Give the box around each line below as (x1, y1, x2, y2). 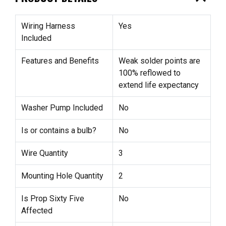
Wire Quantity (21, 148, 68, 158)
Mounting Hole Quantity (21, 171, 103, 181)
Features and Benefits (21, 55, 99, 66)
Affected (21, 205, 52, 215)
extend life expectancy (118, 80, 199, 90)
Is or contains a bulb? (21, 125, 96, 135)
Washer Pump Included (21, 102, 103, 112)
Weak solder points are (118, 55, 200, 66)
